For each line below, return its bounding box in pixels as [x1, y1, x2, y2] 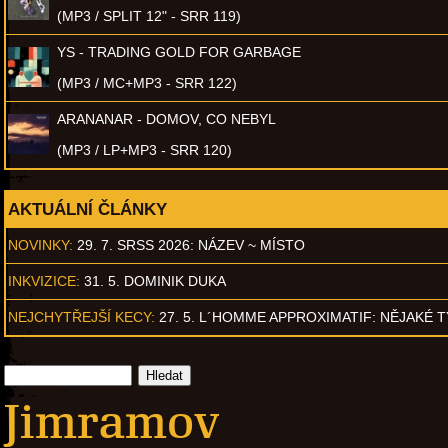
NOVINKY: [8, 236, 73, 253]
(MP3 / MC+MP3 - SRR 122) [57, 74, 237, 91]
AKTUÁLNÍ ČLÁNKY [8, 199, 167, 218]
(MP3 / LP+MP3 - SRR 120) [57, 141, 232, 158]
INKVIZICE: [8, 272, 80, 289]
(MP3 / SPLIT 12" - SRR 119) [57, 7, 241, 24]
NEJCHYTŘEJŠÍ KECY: [8, 308, 155, 325]
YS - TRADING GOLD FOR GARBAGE [57, 43, 301, 60]
